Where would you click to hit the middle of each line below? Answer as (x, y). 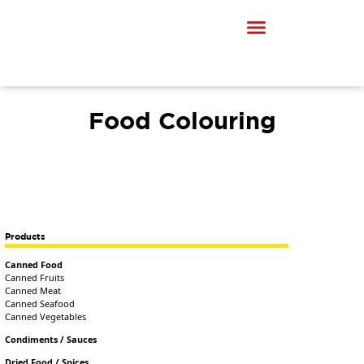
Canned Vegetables (46, 316)
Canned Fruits (35, 277)
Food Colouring (182, 120)
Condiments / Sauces (51, 339)
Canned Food (34, 264)
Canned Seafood (40, 303)
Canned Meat (33, 290)
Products (26, 236)
